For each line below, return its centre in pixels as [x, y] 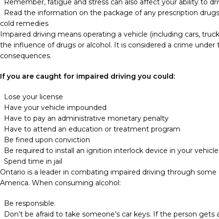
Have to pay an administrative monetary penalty [86, 118]
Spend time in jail [33, 161]
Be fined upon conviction [47, 140]
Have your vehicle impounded [55, 107]
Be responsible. [30, 203]
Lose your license [33, 97]
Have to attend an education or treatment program [92, 129]
